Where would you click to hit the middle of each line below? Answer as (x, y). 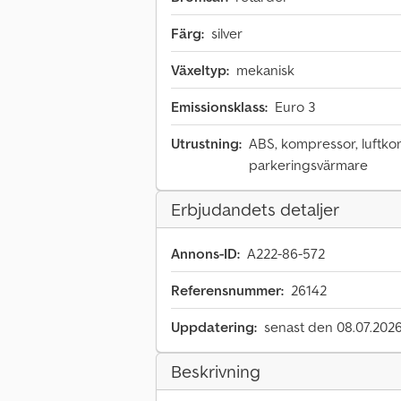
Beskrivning (216, 372)
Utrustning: (206, 144)
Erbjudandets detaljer (255, 210)
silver (227, 34)
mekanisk (265, 70)
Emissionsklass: (219, 107)
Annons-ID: (205, 254)
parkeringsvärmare (308, 165)
